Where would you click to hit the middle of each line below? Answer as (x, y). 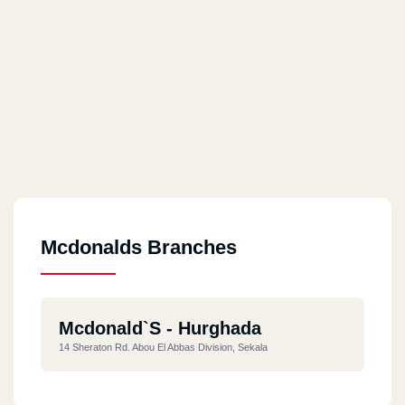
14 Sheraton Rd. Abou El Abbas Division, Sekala (163, 347)
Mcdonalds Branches (139, 247)
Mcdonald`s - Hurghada (160, 328)
